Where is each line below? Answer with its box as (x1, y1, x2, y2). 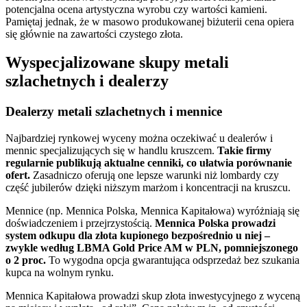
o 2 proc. (5, 254, 46, 267)
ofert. (5, 169, 30, 182)
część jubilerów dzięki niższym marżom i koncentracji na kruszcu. (5, 182, 291, 194)
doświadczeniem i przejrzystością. (5, 217, 155, 230)
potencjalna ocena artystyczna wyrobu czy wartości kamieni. (5, 3, 267, 15)
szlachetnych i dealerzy (5, 72, 169, 90)
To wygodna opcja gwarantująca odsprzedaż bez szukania (46, 254, 299, 267)
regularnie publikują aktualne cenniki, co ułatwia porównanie (5, 157, 292, 169)
